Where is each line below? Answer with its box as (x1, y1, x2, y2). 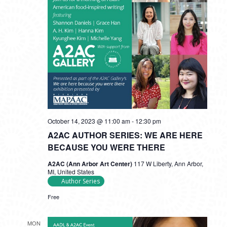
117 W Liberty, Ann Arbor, (133, 159, 203, 168)
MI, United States (47, 167, 94, 176)
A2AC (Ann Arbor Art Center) (47, 159, 134, 168)
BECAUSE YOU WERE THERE (47, 141, 165, 153)
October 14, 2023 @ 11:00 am (47, 117, 130, 125)
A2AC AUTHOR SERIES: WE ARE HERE (47, 129, 203, 141)
